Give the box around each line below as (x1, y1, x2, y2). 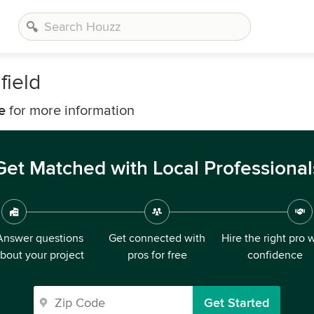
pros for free (127, 248, 187, 262)
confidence (247, 248, 303, 262)
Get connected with (109, 231, 205, 245)
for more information (6, 102, 135, 119)
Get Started (204, 295, 269, 310)
